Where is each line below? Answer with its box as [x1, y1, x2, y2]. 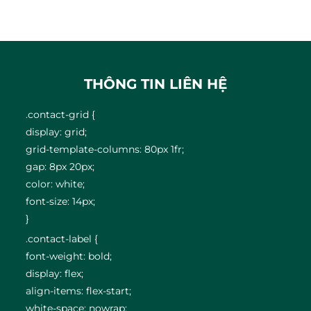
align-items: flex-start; [26, 285, 132, 297]
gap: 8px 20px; [26, 160, 95, 173]
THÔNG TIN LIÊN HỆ [84, 76, 228, 92]
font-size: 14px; [26, 195, 96, 208]
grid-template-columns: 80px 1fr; [26, 143, 185, 155]
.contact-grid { [26, 108, 96, 121]
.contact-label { [26, 233, 99, 245]
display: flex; [26, 267, 84, 280]
